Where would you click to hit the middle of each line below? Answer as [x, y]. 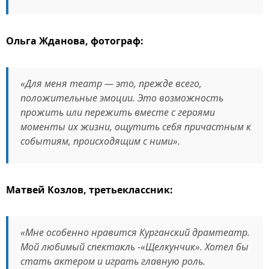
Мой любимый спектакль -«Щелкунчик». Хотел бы [134, 247]
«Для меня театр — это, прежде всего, [111, 83]
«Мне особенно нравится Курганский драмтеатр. [135, 232]
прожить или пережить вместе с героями [118, 112]
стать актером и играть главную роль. [113, 261]
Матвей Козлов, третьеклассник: [89, 190]
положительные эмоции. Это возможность [122, 98]
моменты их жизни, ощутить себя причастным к [136, 127]
